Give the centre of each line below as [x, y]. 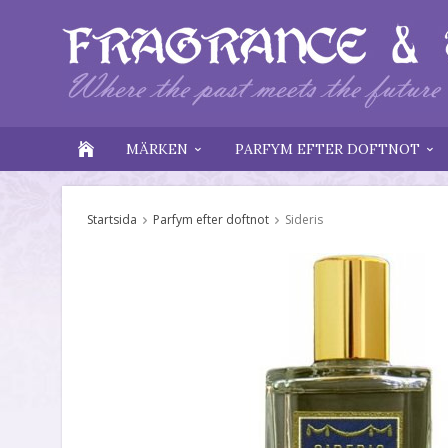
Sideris [304, 219]
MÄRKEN [157, 149]
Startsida [112, 219]
